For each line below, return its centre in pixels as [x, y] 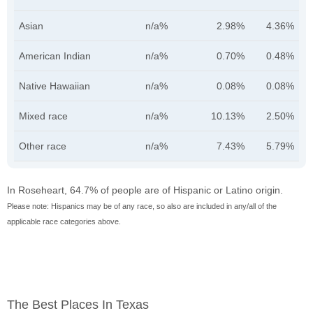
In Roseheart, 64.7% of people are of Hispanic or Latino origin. [145, 190]
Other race [43, 146]
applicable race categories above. [64, 222]
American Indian [55, 56]
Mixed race [43, 116]
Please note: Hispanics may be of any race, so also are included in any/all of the [142, 206]
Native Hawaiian [54, 86]
